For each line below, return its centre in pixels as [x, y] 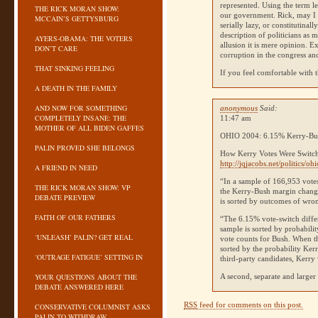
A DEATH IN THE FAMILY [76, 88]
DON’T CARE [56, 48]
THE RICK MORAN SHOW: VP [83, 187]
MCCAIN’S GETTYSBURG [77, 18]
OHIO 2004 [240, 136]
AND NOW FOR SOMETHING [81, 108]
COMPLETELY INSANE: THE [81, 118]
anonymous [239, 108]
